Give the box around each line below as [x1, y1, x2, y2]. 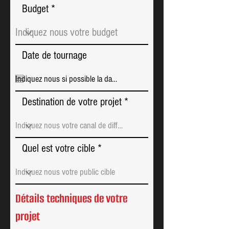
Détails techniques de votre [15, 191, 127, 206]
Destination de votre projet [22, 96, 122, 108]
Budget [22, 3, 49, 15]
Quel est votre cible [22, 142, 95, 155]
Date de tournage [22, 49, 87, 62]
